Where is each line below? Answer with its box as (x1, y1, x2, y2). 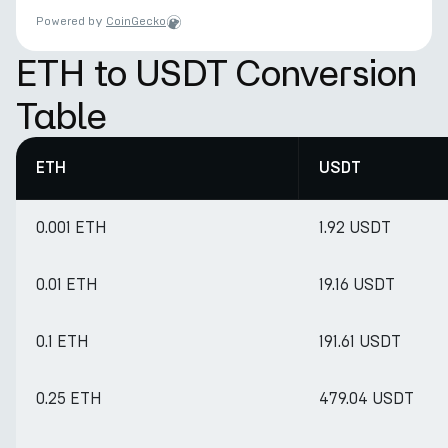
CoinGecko (106, 14, 166, 28)
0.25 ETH (36, 389, 102, 408)
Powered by (36, 14, 106, 28)
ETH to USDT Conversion (16, 52, 417, 93)
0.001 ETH (36, 218, 107, 237)
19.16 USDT (319, 275, 395, 294)
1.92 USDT (319, 218, 391, 237)
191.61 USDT (319, 332, 401, 351)
